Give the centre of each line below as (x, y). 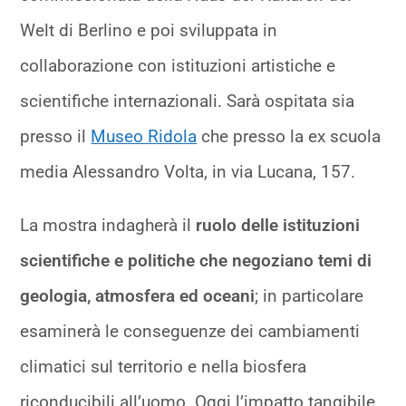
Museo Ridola (144, 136)
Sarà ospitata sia (289, 101)
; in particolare (309, 295)
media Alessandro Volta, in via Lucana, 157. (188, 171)
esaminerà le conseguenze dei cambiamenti (190, 331)
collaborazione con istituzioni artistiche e (178, 65)
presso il (56, 136)
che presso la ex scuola (289, 136)
